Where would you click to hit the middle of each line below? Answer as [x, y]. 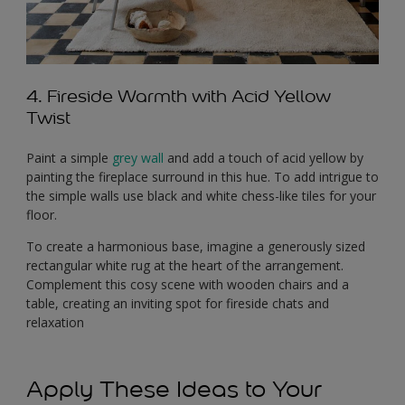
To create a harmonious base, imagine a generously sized [196, 247]
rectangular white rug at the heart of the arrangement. [185, 266]
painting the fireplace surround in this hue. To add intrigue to [202, 177]
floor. [42, 215]
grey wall [138, 158]
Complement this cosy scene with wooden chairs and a [188, 285]
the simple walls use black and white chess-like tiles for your [201, 196]
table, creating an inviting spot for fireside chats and [178, 304]
